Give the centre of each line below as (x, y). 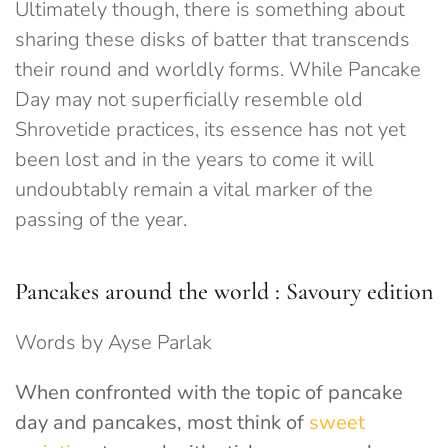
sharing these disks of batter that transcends (212, 40)
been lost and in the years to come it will (194, 160)
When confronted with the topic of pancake (209, 393)
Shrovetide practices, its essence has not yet (210, 130)
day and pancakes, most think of (162, 423)
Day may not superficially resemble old (189, 100)
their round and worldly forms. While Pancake (218, 70)
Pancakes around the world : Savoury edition (224, 292)
